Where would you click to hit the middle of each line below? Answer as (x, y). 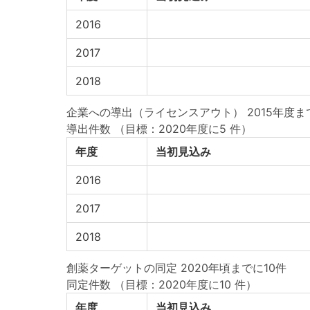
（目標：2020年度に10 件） (185, 284)
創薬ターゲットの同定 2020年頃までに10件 (176, 268)
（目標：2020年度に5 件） (183, 129)
